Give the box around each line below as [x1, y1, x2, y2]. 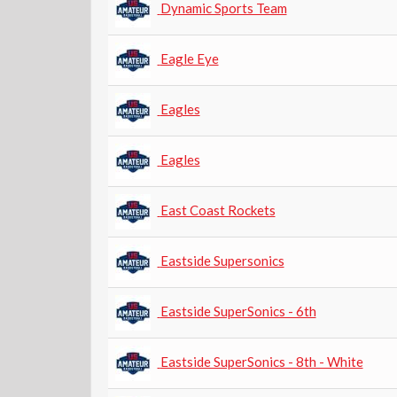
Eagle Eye [160, 50, 219, 66]
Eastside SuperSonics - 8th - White [160, 353, 363, 370]
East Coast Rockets [160, 201, 276, 218]
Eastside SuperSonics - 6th [160, 302, 316, 319]
